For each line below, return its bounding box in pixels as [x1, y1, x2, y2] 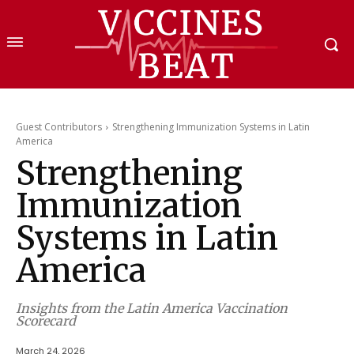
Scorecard [16, 313, 76, 330]
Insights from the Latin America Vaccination [16, 300, 288, 317]
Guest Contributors [16, 120, 102, 134]
